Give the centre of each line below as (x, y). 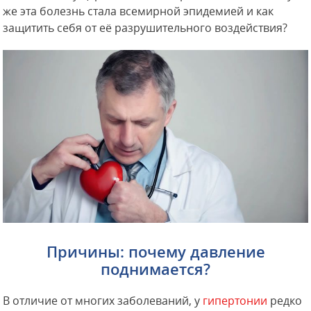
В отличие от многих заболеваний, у (103, 301)
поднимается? (155, 270)
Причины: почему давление (155, 252)
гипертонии (235, 301)
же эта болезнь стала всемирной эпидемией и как (138, 11)
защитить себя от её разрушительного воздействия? (145, 28)
